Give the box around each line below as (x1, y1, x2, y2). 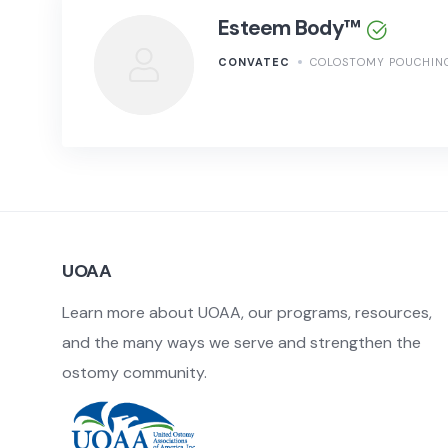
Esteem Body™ (218, 14, 361, 43)
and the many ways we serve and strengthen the (62, 332, 421, 354)
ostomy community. (62, 362, 207, 384)
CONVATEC (218, 54, 290, 69)
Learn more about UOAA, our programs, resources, (62, 302, 432, 324)
